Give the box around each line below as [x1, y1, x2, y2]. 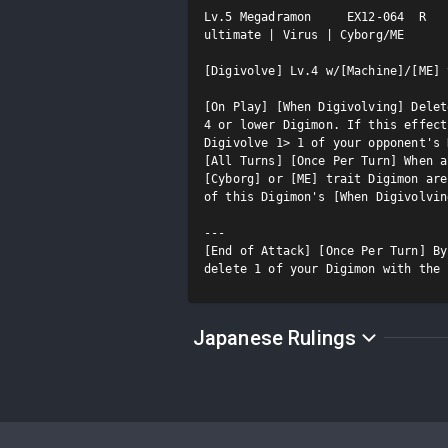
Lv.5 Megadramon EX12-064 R [204, 9, 426, 24]
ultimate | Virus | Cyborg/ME [204, 27, 405, 42]
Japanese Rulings [192, 325, 357, 350]
